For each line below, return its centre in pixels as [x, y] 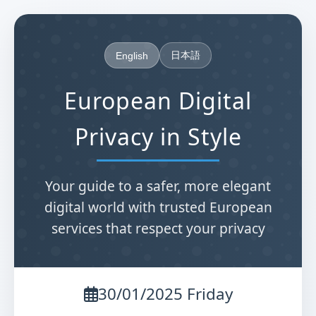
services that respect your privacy [158, 228]
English [132, 55]
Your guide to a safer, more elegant [158, 186]
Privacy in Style [158, 136]
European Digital [158, 101]
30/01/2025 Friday [165, 294]
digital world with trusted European [158, 207]
